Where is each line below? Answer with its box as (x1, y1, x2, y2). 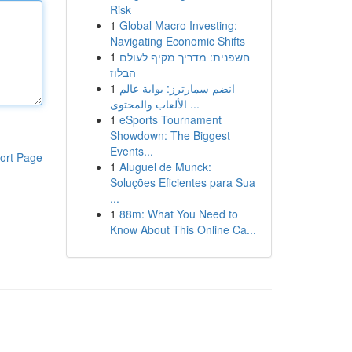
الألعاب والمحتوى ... (186, 96, 200, 112)
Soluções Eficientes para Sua (109, 174, 255, 190)
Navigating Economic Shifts (109, 33, 245, 49)
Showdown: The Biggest (109, 127, 230, 143)
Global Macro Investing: (119, 17, 237, 33)
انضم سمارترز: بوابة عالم (119, 80, 235, 96)
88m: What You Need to (119, 206, 238, 222)
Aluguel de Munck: (119, 159, 211, 174)
